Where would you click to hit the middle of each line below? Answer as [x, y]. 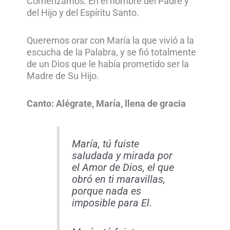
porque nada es [106, 191]
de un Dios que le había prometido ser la [108, 64]
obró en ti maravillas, [118, 179]
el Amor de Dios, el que [123, 167]
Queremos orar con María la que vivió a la [111, 41]
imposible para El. [112, 203]
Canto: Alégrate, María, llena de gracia [107, 104]
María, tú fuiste [105, 144]
